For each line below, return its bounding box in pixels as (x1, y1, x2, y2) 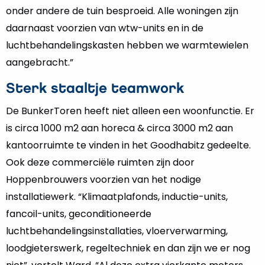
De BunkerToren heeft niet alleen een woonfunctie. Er (6, 104, 254, 118)
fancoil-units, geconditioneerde (6, 207, 151, 221)
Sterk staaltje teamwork (6, 82, 184, 95)
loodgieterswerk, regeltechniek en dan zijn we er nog (6, 241, 250, 255)
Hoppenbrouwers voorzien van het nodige (6, 173, 201, 186)
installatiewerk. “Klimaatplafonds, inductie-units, (6, 190, 228, 203)
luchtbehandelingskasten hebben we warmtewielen (6, 38, 248, 52)
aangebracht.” (6, 56, 73, 69)
